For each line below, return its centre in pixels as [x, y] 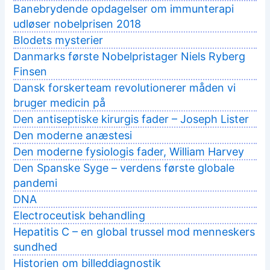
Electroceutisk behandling [80, 216]
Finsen [30, 72]
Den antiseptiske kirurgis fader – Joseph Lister [131, 119]
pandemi [36, 183]
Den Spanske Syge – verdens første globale [124, 168]
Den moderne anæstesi [73, 136]
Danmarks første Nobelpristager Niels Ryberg [130, 57]
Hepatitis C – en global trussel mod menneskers [134, 232]
